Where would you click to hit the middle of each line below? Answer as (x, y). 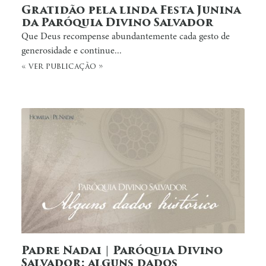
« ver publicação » (62, 66)
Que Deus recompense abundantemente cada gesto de (126, 37)
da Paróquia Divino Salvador (117, 23)
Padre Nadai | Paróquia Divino (122, 251)
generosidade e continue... (72, 51)
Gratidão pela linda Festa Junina (131, 11)
